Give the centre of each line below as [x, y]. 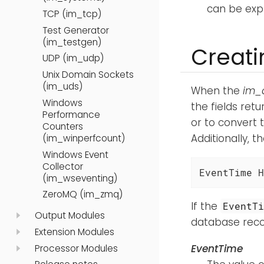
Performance [71, 114]
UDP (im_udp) [73, 58]
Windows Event [75, 154]
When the [217, 91]
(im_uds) [62, 87]
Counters [63, 126]
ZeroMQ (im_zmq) [82, 194]
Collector [63, 166]
